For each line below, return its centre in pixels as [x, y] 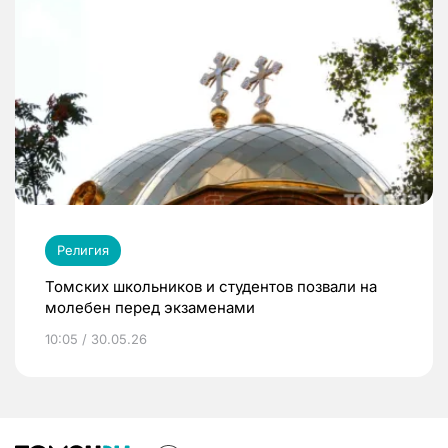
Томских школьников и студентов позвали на [211, 286]
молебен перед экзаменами [150, 307]
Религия [83, 249]
